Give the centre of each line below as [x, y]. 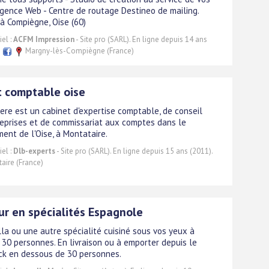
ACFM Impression [44, 39]
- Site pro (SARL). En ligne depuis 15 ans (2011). [134, 151]
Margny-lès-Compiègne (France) [79, 50]
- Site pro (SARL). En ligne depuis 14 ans [141, 39]
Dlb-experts [34, 151]
